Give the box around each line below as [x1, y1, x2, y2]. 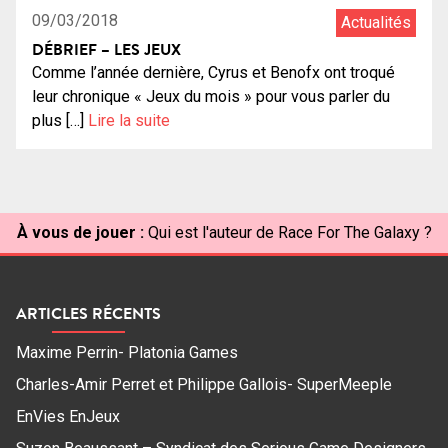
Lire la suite [88, 110, 170, 130]
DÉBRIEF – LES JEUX [32, 37, 181, 60]
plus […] [32, 110, 88, 130]
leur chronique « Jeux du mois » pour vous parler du [32, 86, 390, 106]
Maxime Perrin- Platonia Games [16, 343, 238, 363]
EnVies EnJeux [16, 407, 120, 427]
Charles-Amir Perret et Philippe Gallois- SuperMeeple [16, 375, 392, 395]
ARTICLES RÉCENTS [16, 302, 161, 325]
